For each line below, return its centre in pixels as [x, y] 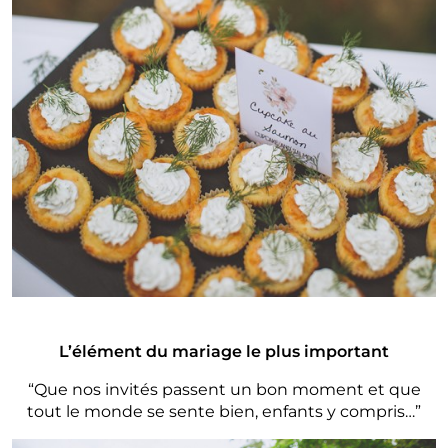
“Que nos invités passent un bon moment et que [224, 390]
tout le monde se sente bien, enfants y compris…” [224, 412]
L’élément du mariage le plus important [224, 352]
